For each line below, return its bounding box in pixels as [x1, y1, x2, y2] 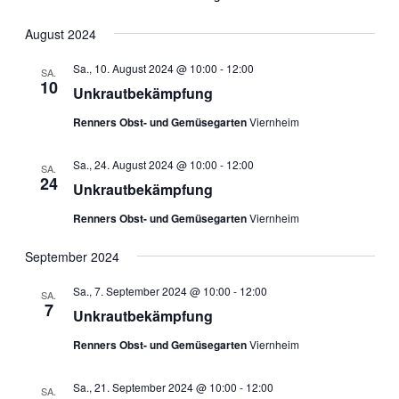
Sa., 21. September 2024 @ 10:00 [72, 379, 237, 395]
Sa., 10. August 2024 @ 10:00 [72, 60, 217, 76]
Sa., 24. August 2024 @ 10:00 [72, 156, 217, 172]
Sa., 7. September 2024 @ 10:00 [72, 282, 231, 298]
